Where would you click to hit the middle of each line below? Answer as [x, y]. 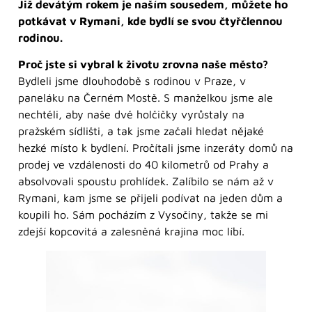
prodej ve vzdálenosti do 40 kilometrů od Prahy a [143, 165]
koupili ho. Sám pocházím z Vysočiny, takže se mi [143, 215]
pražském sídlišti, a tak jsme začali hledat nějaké [141, 131]
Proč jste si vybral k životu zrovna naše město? [143, 64]
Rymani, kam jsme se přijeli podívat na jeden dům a [150, 198]
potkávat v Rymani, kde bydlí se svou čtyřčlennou [150, 21]
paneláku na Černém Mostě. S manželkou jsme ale [146, 98]
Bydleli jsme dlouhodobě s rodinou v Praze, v [132, 81]
